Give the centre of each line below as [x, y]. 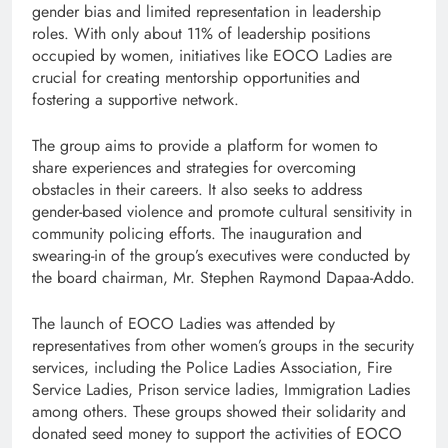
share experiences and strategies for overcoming [194, 167]
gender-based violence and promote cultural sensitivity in [222, 211]
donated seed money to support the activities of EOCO [217, 433]
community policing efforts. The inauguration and [197, 233]
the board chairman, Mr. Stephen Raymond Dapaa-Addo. [223, 277]
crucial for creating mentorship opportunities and [196, 77]
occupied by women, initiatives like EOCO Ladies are [212, 55]
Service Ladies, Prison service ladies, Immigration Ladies [221, 389]
